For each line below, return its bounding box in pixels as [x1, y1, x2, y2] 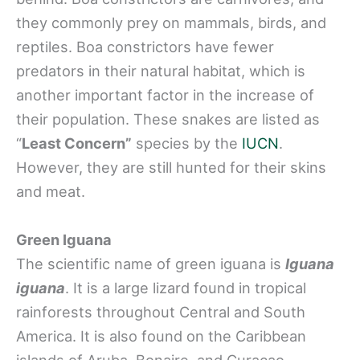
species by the [132, 134, 242, 153]
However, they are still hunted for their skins [16, 158, 326, 177]
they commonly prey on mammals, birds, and [16, 14, 326, 32]
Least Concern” [22, 134, 132, 153]
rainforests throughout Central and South [16, 302, 305, 321]
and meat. [16, 182, 85, 201]
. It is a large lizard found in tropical [65, 278, 306, 297]
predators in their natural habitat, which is [16, 62, 305, 80]
